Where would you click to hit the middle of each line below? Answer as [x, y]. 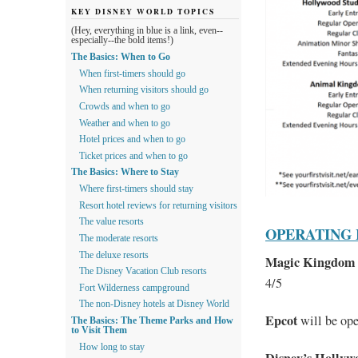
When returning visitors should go [144, 90]
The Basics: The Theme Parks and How [152, 321]
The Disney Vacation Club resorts [143, 271]
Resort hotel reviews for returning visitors [158, 205]
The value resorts [111, 222]
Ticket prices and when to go [133, 155]
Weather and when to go [125, 123]
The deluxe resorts [114, 255]
